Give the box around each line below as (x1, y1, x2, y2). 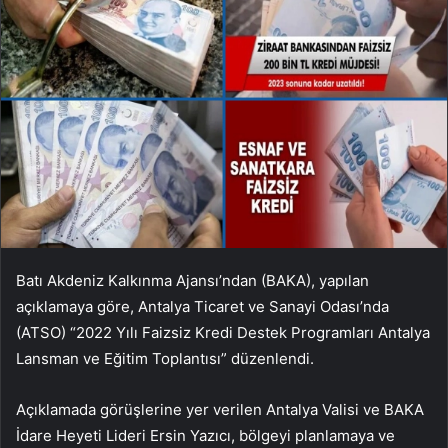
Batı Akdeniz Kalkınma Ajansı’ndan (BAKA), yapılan (16, 270, 369, 290)
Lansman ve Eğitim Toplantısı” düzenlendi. (16, 348, 314, 368)
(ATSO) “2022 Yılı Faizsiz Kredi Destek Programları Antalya (16, 322, 430, 342)
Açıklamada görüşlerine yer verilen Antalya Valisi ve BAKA (16, 399, 424, 419)
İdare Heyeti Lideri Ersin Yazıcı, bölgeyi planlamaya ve (16, 425, 395, 445)
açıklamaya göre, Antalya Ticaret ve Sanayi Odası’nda (16, 296, 389, 316)
